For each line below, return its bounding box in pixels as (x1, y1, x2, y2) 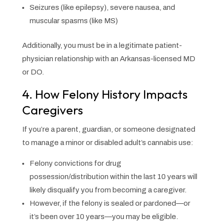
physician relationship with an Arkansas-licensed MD (22, 54, 195, 63)
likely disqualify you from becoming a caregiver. (29, 185, 188, 194)
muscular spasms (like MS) (29, 16, 119, 25)
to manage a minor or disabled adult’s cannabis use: (22, 138, 193, 147)
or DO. (22, 68, 44, 76)
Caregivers (22, 102, 83, 118)
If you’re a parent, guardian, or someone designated (22, 125, 195, 133)
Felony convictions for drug (29, 159, 121, 167)
